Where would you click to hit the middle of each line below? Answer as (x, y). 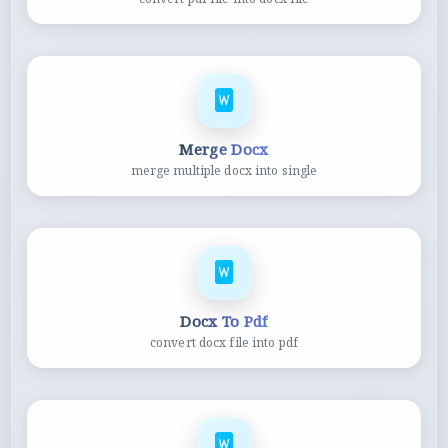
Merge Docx (224, 148)
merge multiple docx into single (224, 170)
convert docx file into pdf (224, 342)
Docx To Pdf (224, 320)
